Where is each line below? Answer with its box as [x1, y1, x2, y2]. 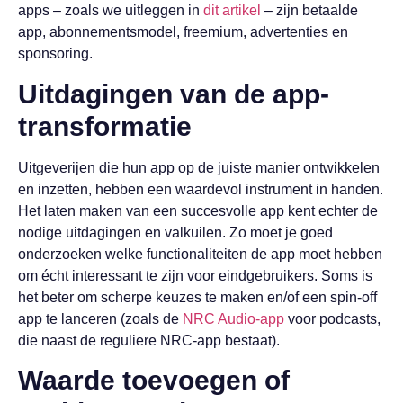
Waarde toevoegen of [18, 365, 290, 396]
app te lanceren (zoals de [18, 310, 183, 327]
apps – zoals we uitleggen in [18, 3, 203, 19]
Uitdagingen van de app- [18, 78, 329, 109]
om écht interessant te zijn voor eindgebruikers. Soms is [18, 267, 372, 283]
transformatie [18, 111, 192, 141]
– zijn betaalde [261, 3, 358, 19]
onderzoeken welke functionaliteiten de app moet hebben [18, 246, 382, 262]
